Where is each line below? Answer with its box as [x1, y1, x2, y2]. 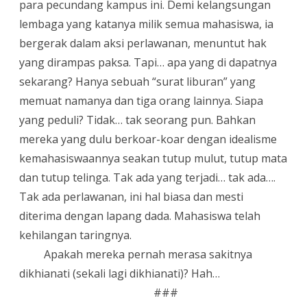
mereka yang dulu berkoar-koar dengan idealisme [19, 131, 277, 147]
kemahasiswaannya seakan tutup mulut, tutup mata [19, 150, 287, 166]
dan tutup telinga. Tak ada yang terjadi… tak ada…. [19, 169, 275, 185]
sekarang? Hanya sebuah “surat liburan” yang [19, 73, 256, 89]
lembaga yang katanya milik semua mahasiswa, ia [19, 16, 273, 32]
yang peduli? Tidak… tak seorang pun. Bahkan [19, 112, 256, 127]
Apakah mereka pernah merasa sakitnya [44, 246, 253, 262]
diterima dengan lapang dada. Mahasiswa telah [19, 208, 260, 223]
